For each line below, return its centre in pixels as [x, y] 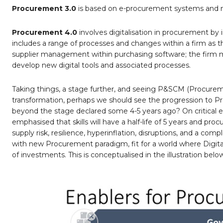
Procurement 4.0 [45, 33]
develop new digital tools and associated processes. [101, 65]
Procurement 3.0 [44, 9]
